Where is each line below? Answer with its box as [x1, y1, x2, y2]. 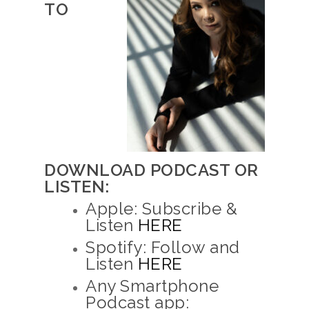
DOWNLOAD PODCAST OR [44, 160, 259, 180]
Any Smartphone [86, 276, 219, 296]
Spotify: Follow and [86, 237, 240, 257]
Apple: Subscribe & [86, 199, 237, 219]
